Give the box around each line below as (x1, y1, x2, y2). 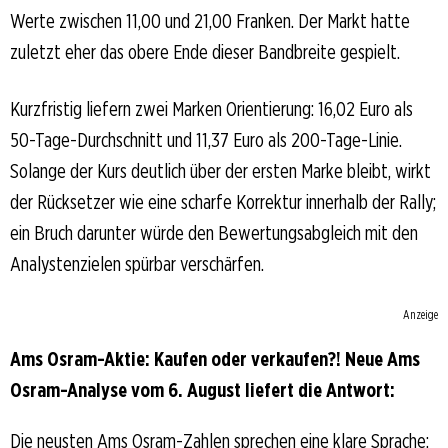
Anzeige (403, 306, 438, 322)
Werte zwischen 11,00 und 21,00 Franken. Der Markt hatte (10, 8, 410, 33)
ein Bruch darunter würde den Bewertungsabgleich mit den (10, 220, 418, 245)
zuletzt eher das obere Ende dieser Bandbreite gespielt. (10, 39, 400, 64)
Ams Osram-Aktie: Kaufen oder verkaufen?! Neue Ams (10, 346, 420, 371)
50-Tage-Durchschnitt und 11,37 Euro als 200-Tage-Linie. (10, 127, 402, 152)
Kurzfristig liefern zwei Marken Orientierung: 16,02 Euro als (10, 96, 413, 121)
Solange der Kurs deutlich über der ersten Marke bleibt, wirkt (10, 158, 431, 183)
